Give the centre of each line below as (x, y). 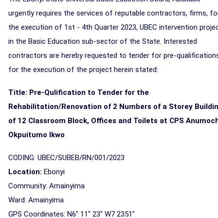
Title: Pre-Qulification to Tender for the (79, 92)
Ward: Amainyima (36, 200)
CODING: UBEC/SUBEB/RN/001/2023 (66, 158)
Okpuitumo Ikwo (36, 135)
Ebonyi (54, 172)
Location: (25, 172)
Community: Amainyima (46, 186)
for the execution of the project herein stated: (83, 70)
